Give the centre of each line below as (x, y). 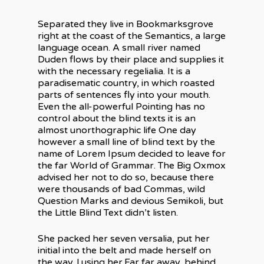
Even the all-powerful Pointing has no (121, 106)
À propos (183, 156)
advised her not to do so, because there (126, 177)
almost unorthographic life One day (117, 130)
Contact (181, 227)
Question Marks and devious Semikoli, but (131, 201)
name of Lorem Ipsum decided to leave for (132, 154)
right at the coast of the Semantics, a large (132, 36)
